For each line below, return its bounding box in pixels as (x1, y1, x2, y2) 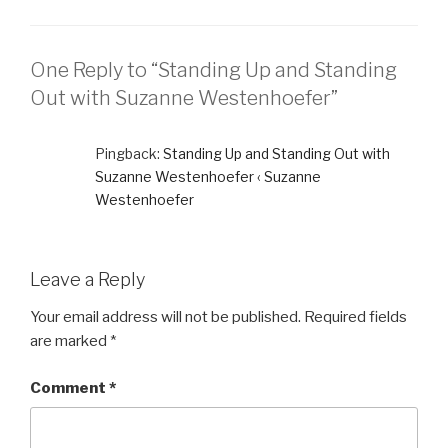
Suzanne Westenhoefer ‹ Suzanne (95, 167, 321, 185)
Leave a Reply (30, 268, 145, 290)
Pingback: (95, 144, 163, 162)
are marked (30, 332, 110, 351)
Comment (30, 378, 109, 397)
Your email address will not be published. (30, 308, 301, 327)
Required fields (304, 308, 407, 327)
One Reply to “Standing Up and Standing (30, 57, 397, 82)
